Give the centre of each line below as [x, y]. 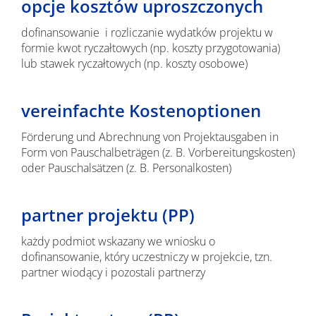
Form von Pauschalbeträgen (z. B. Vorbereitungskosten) [158, 152]
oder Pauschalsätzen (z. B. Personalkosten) [126, 168]
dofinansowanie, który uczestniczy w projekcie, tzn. [146, 257]
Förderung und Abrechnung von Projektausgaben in [150, 137]
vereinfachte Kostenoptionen [141, 110]
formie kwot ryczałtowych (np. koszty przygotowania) [150, 48]
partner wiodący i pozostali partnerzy [113, 272]
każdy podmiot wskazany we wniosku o [118, 241]
